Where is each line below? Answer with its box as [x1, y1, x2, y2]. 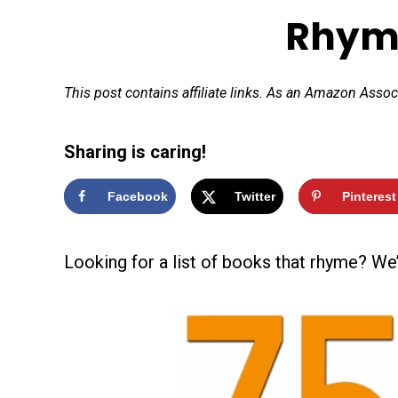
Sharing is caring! [64, 141, 206, 163]
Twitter [234, 189, 275, 203]
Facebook [107, 189, 168, 203]
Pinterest [341, 189, 396, 203]
